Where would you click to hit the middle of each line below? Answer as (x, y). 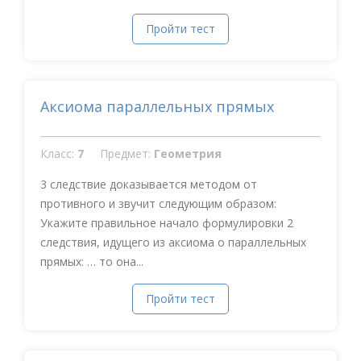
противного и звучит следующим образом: (158, 203)
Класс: (59, 154)
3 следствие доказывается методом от (149, 184)
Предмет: (127, 154)
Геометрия (188, 154)
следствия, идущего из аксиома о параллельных (173, 242)
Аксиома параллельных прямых (157, 106)
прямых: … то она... (92, 261)
